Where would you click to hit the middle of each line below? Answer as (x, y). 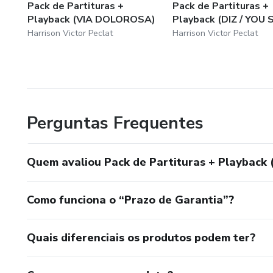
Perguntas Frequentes (115, 123)
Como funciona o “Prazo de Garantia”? (130, 200)
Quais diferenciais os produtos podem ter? (141, 237)
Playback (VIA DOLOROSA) (91, 19)
